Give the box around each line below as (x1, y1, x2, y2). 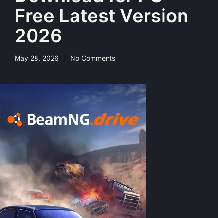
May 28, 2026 (15, 54, 59, 62)
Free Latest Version (15, 4, 188, 27)
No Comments (70, 54, 115, 62)
